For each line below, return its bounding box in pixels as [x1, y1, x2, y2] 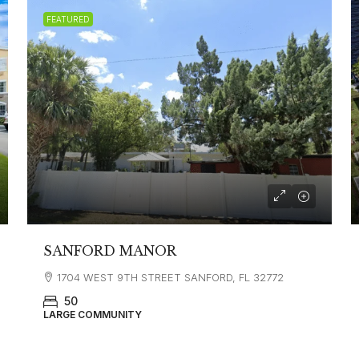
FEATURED [46, 14, 91, 24]
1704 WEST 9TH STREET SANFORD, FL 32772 [57, 271, 284, 284]
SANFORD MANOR [43, 243, 177, 259]
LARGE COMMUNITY [43, 309, 143, 321]
